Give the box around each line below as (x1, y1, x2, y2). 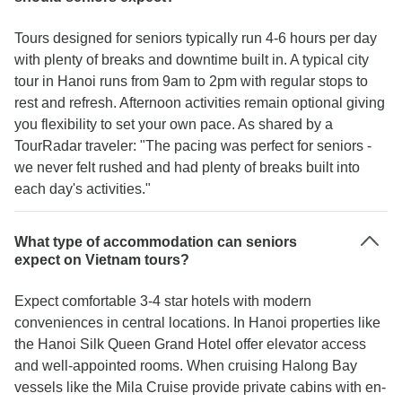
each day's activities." (14, 181, 151, 197)
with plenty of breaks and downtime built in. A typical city (14, 52, 369, 67)
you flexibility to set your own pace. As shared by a (14, 117, 333, 132)
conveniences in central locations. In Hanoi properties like (14, 315, 380, 330)
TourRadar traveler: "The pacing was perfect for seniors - (14, 138, 371, 153)
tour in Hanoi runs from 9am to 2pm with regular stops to (14, 74, 368, 89)
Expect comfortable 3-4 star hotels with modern (14, 293, 311, 309)
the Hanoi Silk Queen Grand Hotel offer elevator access (14, 336, 366, 352)
